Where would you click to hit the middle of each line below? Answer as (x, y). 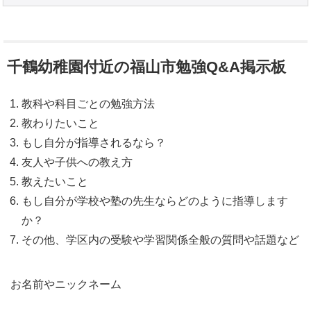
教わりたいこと (60, 123)
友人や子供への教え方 (77, 162)
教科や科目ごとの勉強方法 (88, 103)
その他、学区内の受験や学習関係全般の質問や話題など (160, 239)
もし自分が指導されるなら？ (94, 142)
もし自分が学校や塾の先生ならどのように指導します (155, 201)
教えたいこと (55, 181)
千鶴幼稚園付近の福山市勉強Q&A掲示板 (146, 67)
